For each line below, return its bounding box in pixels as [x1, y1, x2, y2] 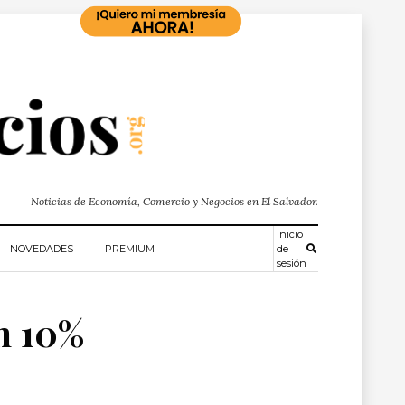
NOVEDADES [10, 242, 73, 255]
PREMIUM [105, 242, 155, 255]
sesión [276, 257, 306, 269]
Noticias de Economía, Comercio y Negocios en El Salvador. [31, 194, 318, 208]
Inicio [276, 228, 303, 240]
